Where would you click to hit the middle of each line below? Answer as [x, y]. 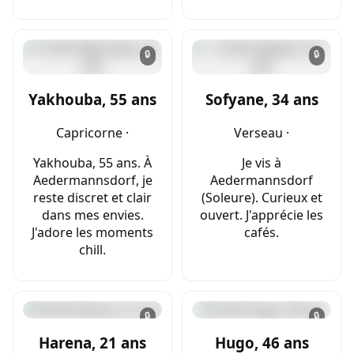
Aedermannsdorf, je [92, 180]
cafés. [262, 232]
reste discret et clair [92, 197]
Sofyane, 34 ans [262, 99]
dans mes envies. [92, 215]
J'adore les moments [92, 232]
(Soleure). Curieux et [262, 197]
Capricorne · [92, 132]
